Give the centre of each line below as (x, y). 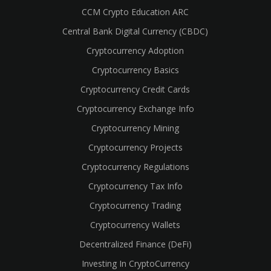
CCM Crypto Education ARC (135, 12)
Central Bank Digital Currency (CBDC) (135, 31)
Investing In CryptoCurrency (135, 263)
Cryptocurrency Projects (135, 147)
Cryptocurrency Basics (135, 70)
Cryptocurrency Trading (135, 205)
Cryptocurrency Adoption (135, 51)
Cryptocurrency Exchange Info (135, 109)
